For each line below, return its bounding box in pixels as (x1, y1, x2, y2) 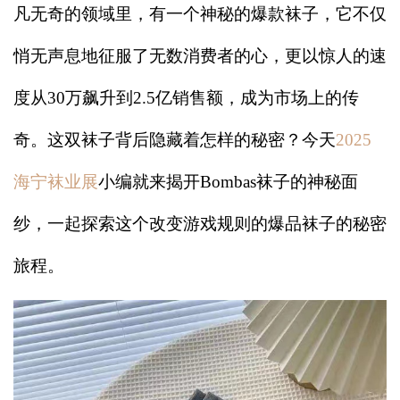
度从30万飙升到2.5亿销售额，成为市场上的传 (13, 88, 359, 107)
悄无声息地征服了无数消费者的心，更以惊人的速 (13, 46, 387, 65)
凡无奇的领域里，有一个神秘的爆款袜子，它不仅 (13, 4, 387, 23)
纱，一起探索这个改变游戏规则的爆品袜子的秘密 (13, 214, 387, 233)
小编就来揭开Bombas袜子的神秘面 (98, 172, 358, 191)
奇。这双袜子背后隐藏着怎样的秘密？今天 (13, 130, 336, 149)
